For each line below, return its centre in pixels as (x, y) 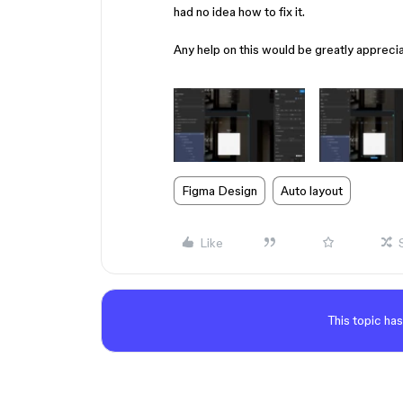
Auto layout (312, 190)
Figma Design (219, 190)
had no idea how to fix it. (239, 12)
